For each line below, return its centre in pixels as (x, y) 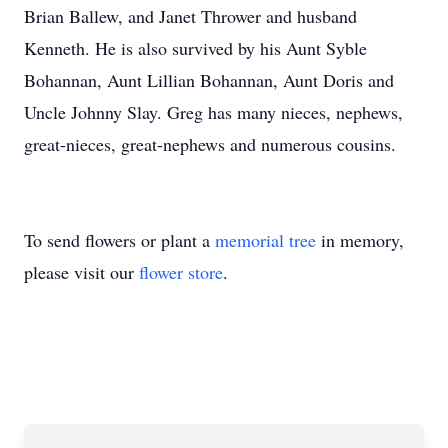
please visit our (81, 272)
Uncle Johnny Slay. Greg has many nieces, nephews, (213, 112)
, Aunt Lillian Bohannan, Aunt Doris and (245, 80)
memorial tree (265, 240)
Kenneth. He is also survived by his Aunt (175, 48)
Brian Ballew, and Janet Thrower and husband (190, 16)
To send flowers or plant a (119, 240)
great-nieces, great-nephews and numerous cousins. (210, 144)
